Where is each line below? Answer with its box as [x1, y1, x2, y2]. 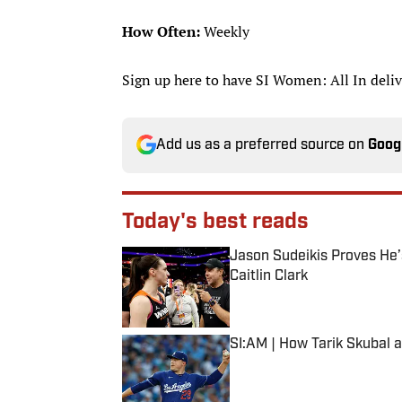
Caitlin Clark [230, 268, 308, 284]
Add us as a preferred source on [156, 137, 368, 153]
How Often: [122, 21, 204, 41]
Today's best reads [122, 211, 309, 233]
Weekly [204, 21, 249, 41]
